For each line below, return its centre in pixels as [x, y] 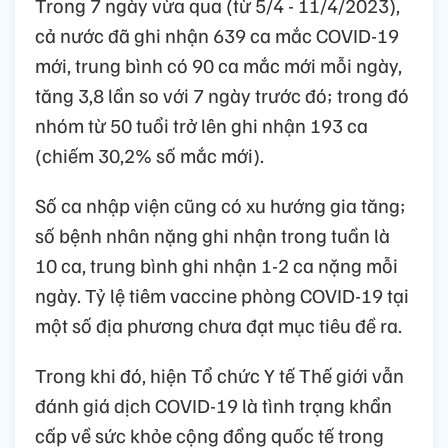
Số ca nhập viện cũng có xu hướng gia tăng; [220, 204]
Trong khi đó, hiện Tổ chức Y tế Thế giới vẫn [219, 374]
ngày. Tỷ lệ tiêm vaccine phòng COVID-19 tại [222, 294]
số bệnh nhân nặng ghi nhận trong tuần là [212, 234]
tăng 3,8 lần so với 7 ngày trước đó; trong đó [222, 94]
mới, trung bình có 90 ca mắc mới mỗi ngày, [218, 64]
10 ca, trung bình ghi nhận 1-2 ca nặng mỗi [216, 264]
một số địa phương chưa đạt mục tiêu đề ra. [218, 324]
